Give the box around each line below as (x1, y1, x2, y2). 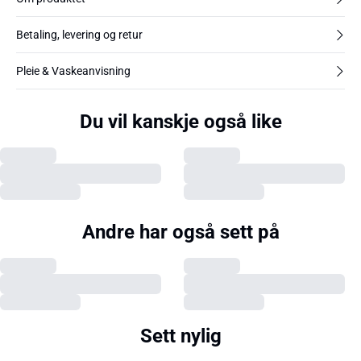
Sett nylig (139, 325, 222, 347)
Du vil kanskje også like (79, 110, 282, 133)
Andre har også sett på (81, 221, 280, 243)
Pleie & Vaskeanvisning (16, 64, 131, 77)
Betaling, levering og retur (16, 28, 143, 41)
